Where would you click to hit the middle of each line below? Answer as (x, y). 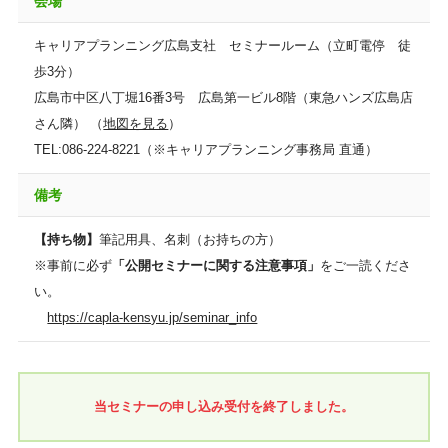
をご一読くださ (366, 265)
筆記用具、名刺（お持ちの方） (190, 239)
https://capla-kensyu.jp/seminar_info (152, 317)
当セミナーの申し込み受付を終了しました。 (224, 406)
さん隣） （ (69, 123)
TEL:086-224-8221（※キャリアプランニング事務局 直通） (206, 149)
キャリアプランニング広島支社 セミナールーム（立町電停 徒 (223, 45)
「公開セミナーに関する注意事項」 (216, 265)
